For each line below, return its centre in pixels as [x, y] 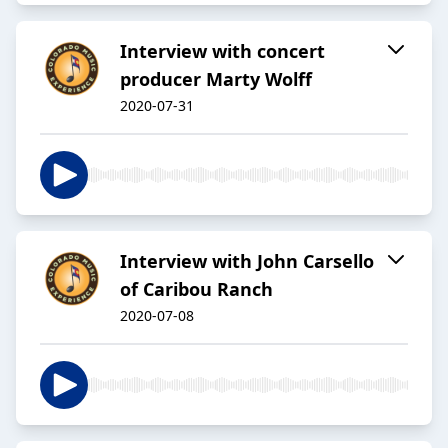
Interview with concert [222, 51]
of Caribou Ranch [196, 289]
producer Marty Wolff [216, 79]
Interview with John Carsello [247, 261]
